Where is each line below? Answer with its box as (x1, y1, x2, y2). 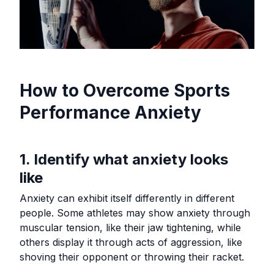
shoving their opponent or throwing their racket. (20, 251, 247, 264)
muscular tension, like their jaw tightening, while (20, 221, 241, 234)
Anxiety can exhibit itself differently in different (20, 192, 234, 205)
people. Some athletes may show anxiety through (20, 207, 250, 220)
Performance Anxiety (20, 102, 201, 124)
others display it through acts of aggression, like (20, 236, 242, 249)
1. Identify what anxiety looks (20, 150, 228, 169)
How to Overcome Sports (20, 80, 230, 102)
